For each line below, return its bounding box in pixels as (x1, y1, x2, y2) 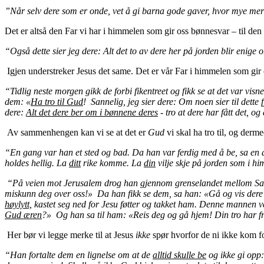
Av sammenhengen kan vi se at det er (5, 127, 148, 137)
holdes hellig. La (5, 157, 69, 168)
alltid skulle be (153, 249, 206, 260)
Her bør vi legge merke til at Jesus (5, 229, 136, 240)
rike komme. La (81, 157, 144, 168)
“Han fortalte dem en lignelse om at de (5, 249, 153, 260)
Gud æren (5, 209, 42, 220)
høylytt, (5, 199, 32, 209)
